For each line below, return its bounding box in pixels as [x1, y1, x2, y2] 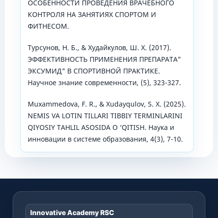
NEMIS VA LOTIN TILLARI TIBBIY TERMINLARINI [27, 111, 182, 121]
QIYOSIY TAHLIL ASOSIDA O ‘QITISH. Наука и [27, 123, 174, 132]
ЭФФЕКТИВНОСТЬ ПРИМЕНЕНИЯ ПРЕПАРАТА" [27, 54, 181, 64]
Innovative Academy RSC [30, 208, 114, 217]
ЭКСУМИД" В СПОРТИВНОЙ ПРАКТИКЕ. [27, 66, 160, 76]
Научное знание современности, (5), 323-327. [27, 78, 181, 88]
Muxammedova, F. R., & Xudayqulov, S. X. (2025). [27, 99, 186, 109]
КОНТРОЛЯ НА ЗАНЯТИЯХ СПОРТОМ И [27, 10, 156, 19]
